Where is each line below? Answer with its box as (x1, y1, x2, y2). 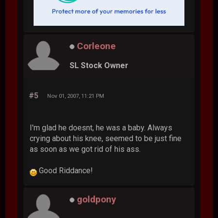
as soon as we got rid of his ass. (30, 145, 141, 154)
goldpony (77, 194, 117, 205)
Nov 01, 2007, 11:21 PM (47, 92, 105, 100)
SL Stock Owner (70, 60, 129, 70)
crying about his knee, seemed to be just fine (30, 134, 182, 144)
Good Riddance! (37, 166, 93, 176)
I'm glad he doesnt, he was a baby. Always (30, 123, 173, 133)
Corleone (77, 40, 116, 52)
